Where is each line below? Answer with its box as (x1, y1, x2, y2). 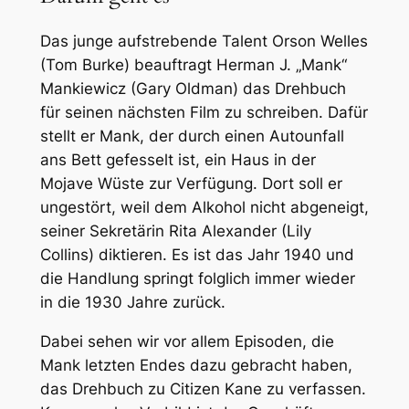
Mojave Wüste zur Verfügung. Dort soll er (39, 174, 342, 194)
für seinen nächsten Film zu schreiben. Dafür (39, 103, 368, 122)
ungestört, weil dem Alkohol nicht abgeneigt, (39, 198, 369, 217)
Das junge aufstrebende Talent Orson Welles (39, 32, 368, 51)
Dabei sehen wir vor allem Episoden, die (39, 331, 334, 351)
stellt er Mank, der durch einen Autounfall (39, 127, 344, 146)
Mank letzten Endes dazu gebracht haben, (39, 355, 352, 374)
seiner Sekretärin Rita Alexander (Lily (39, 222, 311, 241)
